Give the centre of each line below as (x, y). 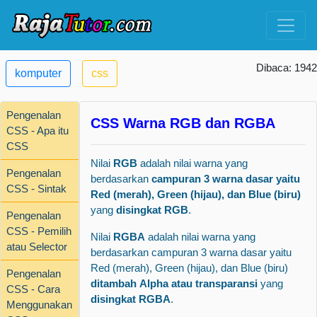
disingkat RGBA (131, 299)
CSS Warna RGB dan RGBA (183, 123)
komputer (38, 73)
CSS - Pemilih (39, 231)
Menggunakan (39, 304)
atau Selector (36, 246)
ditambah (114, 283)
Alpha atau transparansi (198, 283)
